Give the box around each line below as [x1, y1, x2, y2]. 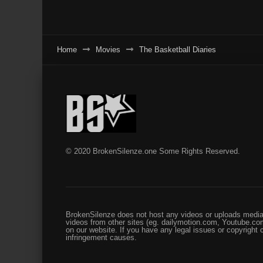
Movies [96, 45, 120, 55]
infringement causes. [66, 233, 137, 242]
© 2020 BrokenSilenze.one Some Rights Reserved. [66, 147, 240, 156]
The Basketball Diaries [139, 45, 216, 55]
